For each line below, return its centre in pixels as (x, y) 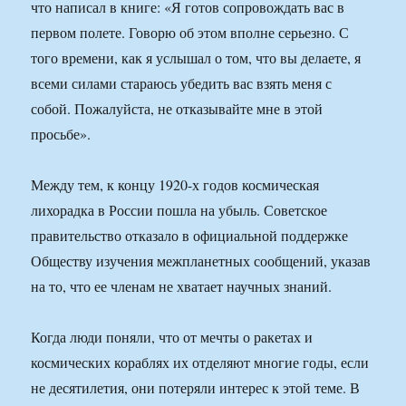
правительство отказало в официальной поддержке (190, 236)
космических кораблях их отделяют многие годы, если (200, 362)
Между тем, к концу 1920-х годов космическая (175, 185)
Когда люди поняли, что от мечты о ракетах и (172, 337)
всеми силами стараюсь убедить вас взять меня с (182, 83)
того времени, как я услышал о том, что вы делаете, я (196, 58)
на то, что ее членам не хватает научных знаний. (182, 286)
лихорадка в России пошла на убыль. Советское (179, 210)
